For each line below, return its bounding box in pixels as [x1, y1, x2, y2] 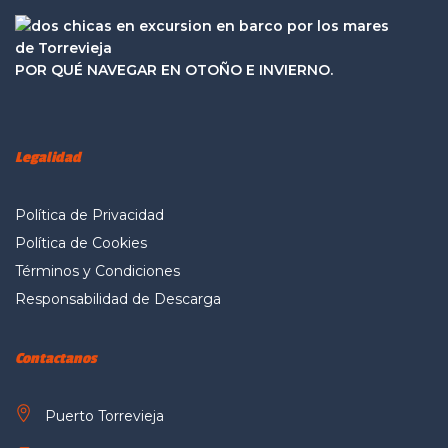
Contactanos [15, 350, 96, 368]
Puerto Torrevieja [45, 407, 164, 426]
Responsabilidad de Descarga [15, 290, 221, 309]
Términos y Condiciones [15, 262, 180, 281]
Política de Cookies [15, 234, 147, 253]
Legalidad [15, 149, 81, 167]
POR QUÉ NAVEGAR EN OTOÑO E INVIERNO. [15, 61, 333, 80]
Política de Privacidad [15, 206, 164, 225]
